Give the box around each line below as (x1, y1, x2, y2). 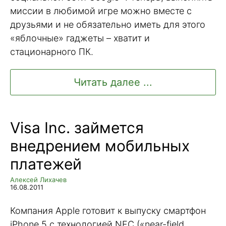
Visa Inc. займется (10, 119, 144, 137)
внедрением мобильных (10, 137, 190, 155)
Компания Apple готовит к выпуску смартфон (10, 205, 206, 216)
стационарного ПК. (10, 46, 93, 57)
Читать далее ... (74, 76, 152, 89)
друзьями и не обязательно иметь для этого (10, 19, 205, 30)
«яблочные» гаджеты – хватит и (10, 32, 150, 43)
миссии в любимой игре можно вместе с (10, 5, 192, 16)
